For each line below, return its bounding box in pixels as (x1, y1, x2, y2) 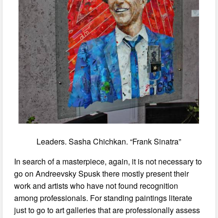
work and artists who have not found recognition (14, 180, 179, 192)
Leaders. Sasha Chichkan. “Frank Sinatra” (36, 136, 181, 147)
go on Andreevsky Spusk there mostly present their (14, 168, 189, 180)
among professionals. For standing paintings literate (14, 192, 193, 204)
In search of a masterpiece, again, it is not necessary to (14, 156, 202, 167)
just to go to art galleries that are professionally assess (14, 204, 200, 216)
